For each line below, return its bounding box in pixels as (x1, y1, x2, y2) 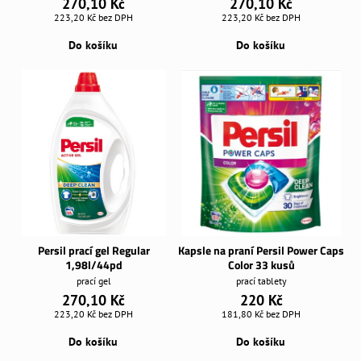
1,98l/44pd (64, 255, 122, 273)
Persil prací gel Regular (37, 241, 150, 259)
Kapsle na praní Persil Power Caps (178, 241, 344, 259)
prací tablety (235, 275, 287, 288)
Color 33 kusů (227, 255, 295, 273)
